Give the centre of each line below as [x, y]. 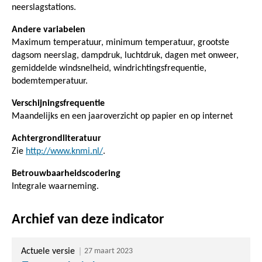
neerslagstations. [44, 7]
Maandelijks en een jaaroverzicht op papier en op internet [122, 116]
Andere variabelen [49, 30]
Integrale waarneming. [55, 186]
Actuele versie [48, 251]
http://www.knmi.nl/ [64, 151]
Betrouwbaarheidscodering [66, 173]
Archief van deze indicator [88, 220]
